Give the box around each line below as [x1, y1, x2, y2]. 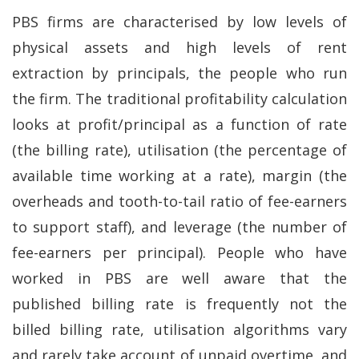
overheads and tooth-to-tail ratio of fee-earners [12, 192, 347, 212]
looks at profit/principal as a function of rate [12, 115, 347, 135]
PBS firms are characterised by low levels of [12, 12, 347, 32]
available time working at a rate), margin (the [12, 166, 347, 186]
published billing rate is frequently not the [12, 294, 347, 314]
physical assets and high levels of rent [12, 38, 347, 58]
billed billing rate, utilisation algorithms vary [12, 320, 347, 340]
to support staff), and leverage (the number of [12, 217, 347, 237]
